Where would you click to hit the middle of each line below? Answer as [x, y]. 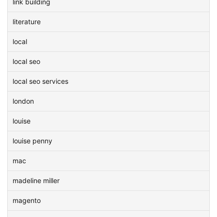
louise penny [32, 141]
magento [27, 200]
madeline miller [36, 180]
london [23, 101]
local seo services [40, 81]
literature [27, 22]
